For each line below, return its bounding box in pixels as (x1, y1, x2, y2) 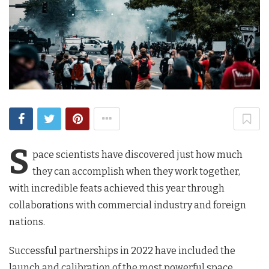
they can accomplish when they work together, (32, 165, 240, 177)
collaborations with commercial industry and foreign (9, 199, 246, 211)
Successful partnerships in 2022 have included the (9, 244, 235, 256)
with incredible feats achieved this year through (9, 182, 225, 194)
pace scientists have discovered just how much (32, 148, 243, 160)
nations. (9, 216, 45, 228)
